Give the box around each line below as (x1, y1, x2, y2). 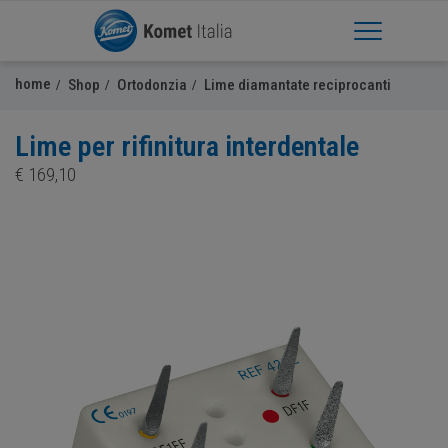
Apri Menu (367, 21, 425, 39)
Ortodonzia (117, 76, 187, 94)
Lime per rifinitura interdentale (15, 130, 359, 163)
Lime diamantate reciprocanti (204, 76, 391, 94)
